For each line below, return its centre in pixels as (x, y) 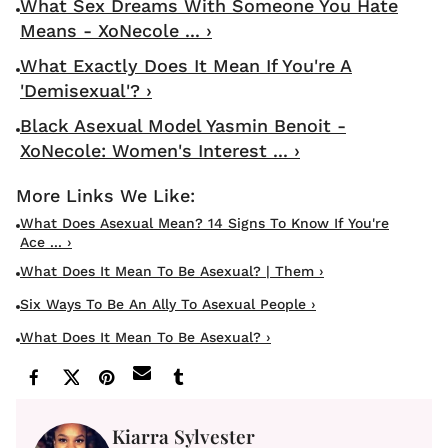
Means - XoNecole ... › (116, 30)
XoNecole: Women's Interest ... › (160, 150)
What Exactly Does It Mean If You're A (186, 65)
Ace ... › (46, 241)
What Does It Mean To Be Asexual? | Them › (172, 270)
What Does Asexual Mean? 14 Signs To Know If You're (204, 222)
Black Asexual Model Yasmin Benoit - (183, 125)
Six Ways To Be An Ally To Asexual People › (168, 303)
